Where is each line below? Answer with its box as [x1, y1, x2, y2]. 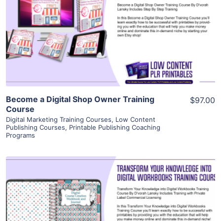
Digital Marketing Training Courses [6, 115, 111, 123]
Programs [6, 131, 35, 139]
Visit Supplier [84, 37, 137, 48]
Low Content [115, 115, 155, 123]
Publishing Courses [6, 123, 65, 131]
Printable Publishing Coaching [69, 123, 160, 131]
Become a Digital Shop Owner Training [6, 94, 154, 104]
